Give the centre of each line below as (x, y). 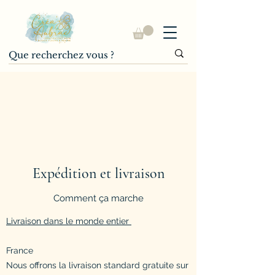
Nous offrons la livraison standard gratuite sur (97, 265)
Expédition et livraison (98, 173)
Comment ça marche (98, 198)
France (20, 250)
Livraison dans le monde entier (69, 221)
